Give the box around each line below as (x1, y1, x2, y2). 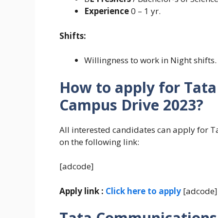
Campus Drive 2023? (59, 94, 203, 115)
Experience (84, 5, 129, 17)
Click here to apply (106, 185, 181, 197)
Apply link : (59, 185, 106, 197)
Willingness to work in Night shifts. (84, 54, 217, 66)
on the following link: (59, 136, 139, 147)
